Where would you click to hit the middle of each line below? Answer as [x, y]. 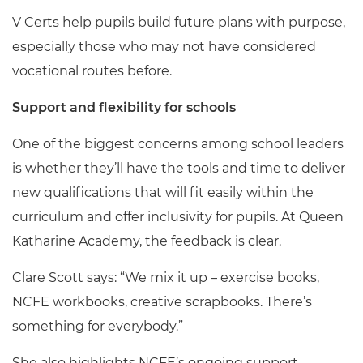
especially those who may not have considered [164, 47]
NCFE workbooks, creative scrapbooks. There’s [162, 302]
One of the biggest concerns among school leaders [178, 144]
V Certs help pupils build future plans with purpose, [179, 22]
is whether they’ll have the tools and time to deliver [179, 168]
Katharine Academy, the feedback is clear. [148, 241]
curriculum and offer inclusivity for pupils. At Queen [178, 217]
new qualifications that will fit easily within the [163, 192]
